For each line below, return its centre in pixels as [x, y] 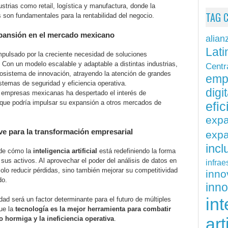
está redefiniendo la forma [136, 151]
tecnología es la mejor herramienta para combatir [93, 209]
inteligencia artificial [65, 151]
